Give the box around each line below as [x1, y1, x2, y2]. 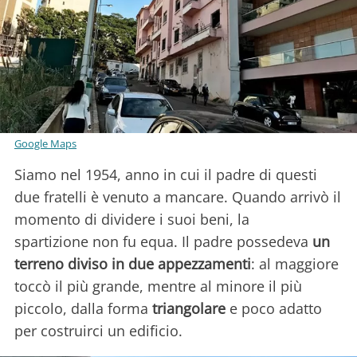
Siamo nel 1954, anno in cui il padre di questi [14, 165, 317, 185]
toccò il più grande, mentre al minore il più [14, 277, 302, 296]
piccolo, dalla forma [14, 299, 152, 319]
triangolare [152, 299, 226, 319]
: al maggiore [251, 254, 339, 274]
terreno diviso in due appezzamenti [14, 254, 251, 274]
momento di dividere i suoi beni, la [14, 210, 249, 229]
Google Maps [14, 136, 76, 151]
